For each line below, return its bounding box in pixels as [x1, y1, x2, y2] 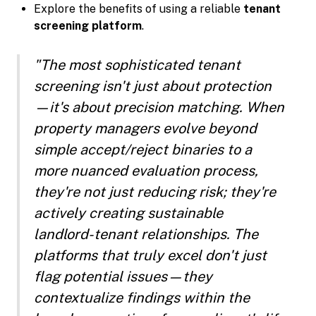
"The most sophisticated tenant [34, 56, 241, 73]
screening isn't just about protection [34, 77, 272, 95]
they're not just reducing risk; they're [34, 183, 276, 200]
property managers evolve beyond [34, 119, 257, 137]
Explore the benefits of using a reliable [34, 1, 243, 16]
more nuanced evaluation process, [34, 162, 258, 179]
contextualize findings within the [34, 288, 250, 306]
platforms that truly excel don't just [34, 246, 267, 264]
